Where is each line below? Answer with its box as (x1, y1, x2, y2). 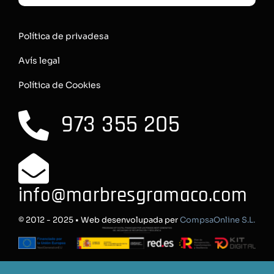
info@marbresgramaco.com (18, 182, 248, 208)
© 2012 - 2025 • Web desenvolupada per (18, 214, 180, 225)
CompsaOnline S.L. (179, 214, 255, 225)
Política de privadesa (18, 30, 109, 42)
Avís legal (18, 54, 60, 66)
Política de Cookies (18, 79, 101, 91)
